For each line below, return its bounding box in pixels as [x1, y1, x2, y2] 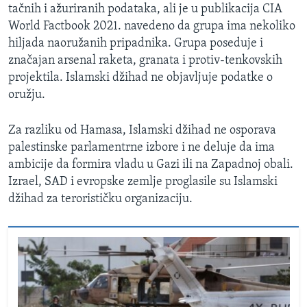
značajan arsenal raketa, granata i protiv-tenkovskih [8, 54, 282, 68]
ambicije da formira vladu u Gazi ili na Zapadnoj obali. [8, 158, 293, 172]
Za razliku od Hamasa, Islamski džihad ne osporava [8, 124, 276, 138]
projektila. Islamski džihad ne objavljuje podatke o [8, 71, 273, 85]
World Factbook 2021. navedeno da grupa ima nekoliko [8, 20, 295, 34]
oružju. [8, 88, 45, 102]
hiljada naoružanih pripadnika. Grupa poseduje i [8, 37, 263, 51]
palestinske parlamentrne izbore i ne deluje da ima [8, 141, 275, 155]
